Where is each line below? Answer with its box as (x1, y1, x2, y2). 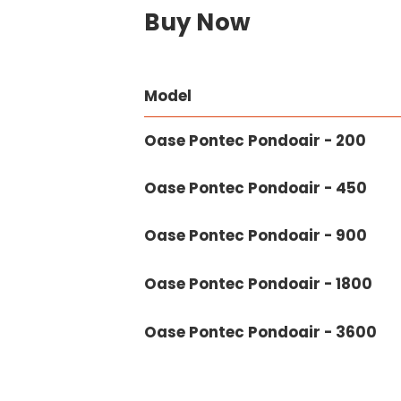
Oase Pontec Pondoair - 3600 (144, 321, 378, 344)
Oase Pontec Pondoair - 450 (144, 177, 368, 200)
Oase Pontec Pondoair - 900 (144, 225, 368, 247)
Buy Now (144, 6, 252, 39)
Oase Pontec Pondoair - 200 (144, 130, 367, 152)
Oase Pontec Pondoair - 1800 (144, 273, 373, 295)
